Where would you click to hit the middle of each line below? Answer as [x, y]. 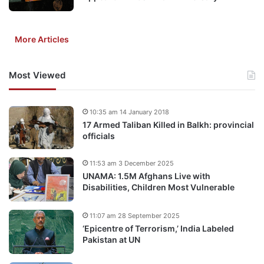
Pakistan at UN [111, 239]
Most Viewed [37, 75]
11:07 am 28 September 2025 [135, 215]
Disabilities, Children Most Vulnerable [159, 187]
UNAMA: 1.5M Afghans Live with [146, 176]
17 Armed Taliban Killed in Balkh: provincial [168, 124]
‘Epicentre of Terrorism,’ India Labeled [158, 228]
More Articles [42, 39]
